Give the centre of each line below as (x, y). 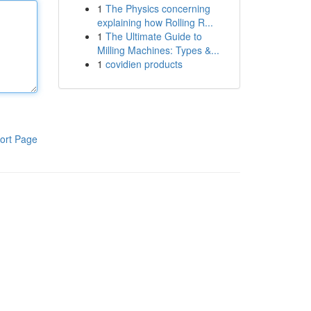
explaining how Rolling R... (155, 22)
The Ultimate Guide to (153, 36)
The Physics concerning (158, 8)
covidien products (144, 64)
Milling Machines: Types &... (158, 50)
